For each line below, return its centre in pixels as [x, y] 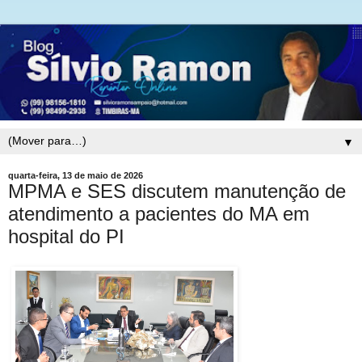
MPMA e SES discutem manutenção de [177, 191]
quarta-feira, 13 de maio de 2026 [76, 175]
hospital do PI [66, 236]
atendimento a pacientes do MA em [159, 213]
